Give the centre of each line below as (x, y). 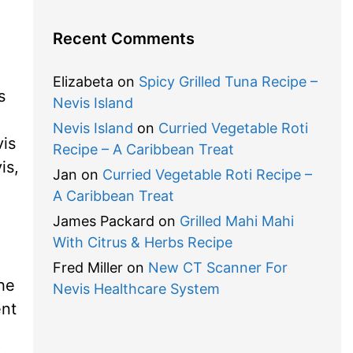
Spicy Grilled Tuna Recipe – (228, 82)
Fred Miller (87, 268)
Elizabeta (83, 82)
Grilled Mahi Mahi (236, 221)
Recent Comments (123, 39)
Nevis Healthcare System (136, 289)
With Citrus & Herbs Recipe (142, 242)
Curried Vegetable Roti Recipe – (207, 175)
